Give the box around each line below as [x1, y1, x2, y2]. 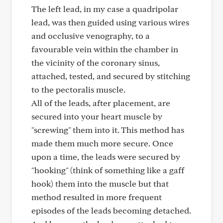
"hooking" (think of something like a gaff [31, 165, 184, 175]
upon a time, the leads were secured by [31, 151, 180, 162]
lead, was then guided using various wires [31, 17, 189, 27]
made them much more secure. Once [31, 138, 173, 148]
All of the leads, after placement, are [31, 98, 170, 108]
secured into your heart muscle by [31, 111, 162, 121]
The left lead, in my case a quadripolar [31, 3, 178, 14]
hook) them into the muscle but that [31, 178, 169, 189]
